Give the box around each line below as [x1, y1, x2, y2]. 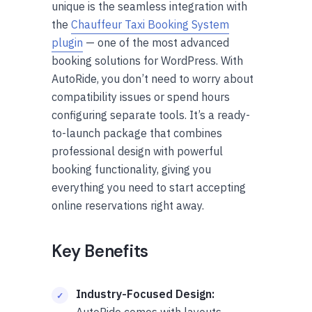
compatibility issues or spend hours [52, 89, 230, 104]
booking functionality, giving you [52, 162, 211, 176]
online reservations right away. [52, 198, 204, 212]
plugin [52, 35, 83, 49]
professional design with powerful [52, 143, 223, 158]
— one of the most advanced [83, 35, 229, 49]
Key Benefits [52, 240, 149, 262]
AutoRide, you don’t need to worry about [52, 71, 253, 86]
